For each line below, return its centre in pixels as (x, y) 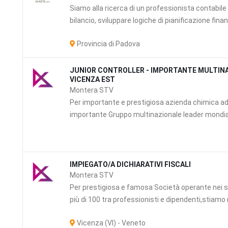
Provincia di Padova (108, 44)
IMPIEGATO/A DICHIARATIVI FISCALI (131, 164)
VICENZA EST (93, 79)
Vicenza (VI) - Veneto (111, 223)
